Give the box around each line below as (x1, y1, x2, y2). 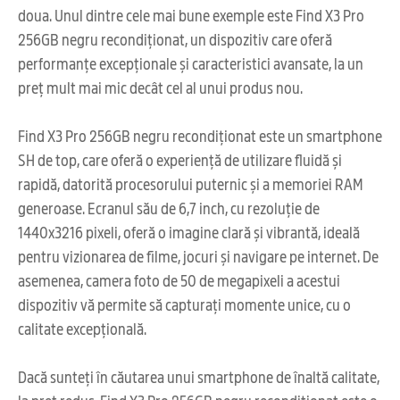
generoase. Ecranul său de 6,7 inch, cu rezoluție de (18, 196, 320, 219)
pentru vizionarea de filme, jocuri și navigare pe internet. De (18, 244, 379, 267)
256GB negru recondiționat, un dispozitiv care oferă (18, 27, 332, 50)
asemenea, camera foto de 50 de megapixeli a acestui (18, 268, 340, 291)
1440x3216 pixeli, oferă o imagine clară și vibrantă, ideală (18, 220, 360, 243)
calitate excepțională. (18, 316, 146, 339)
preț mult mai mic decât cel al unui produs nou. (18, 75, 303, 98)
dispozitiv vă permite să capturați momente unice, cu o (18, 292, 351, 315)
